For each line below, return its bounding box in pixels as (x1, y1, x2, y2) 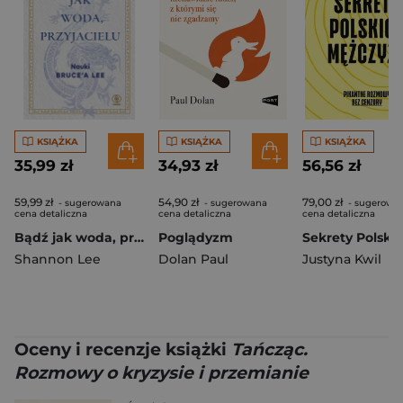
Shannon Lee (14, 251, 101, 267)
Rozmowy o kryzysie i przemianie (14, 363, 309, 383)
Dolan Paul (158, 251, 228, 267)
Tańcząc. (231, 339, 308, 360)
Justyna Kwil (302, 251, 381, 267)
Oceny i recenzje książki (14, 339, 231, 360)
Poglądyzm (158, 229, 233, 246)
